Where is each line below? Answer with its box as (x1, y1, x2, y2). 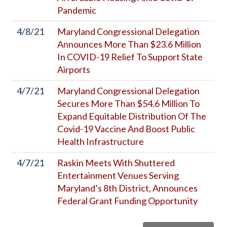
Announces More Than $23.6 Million (57, 39, 201, 50)
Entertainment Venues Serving (57, 170, 179, 181)
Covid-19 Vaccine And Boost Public (57, 123, 195, 134)
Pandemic (57, 5, 96, 16)
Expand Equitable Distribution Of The (57, 110, 206, 122)
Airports (57, 64, 90, 75)
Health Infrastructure (57, 136, 144, 147)
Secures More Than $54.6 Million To (57, 98, 200, 109)
